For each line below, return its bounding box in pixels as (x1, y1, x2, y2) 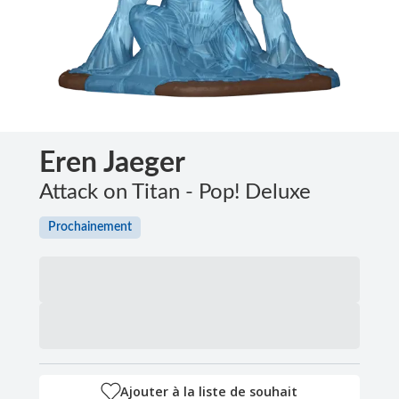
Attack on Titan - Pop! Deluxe (39, 181, 311, 203)
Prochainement (48, 220, 132, 233)
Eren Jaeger (39, 148, 185, 177)
